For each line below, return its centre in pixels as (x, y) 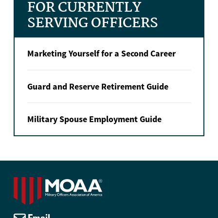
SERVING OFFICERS (92, 24)
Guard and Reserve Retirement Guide (98, 86)
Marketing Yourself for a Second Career (101, 54)
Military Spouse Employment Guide (94, 119)
